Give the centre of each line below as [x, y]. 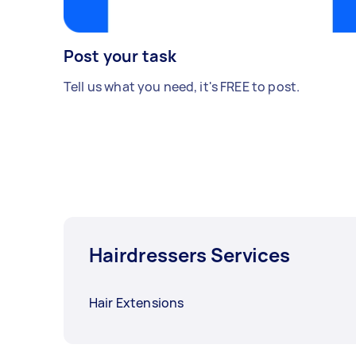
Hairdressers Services [190, 255]
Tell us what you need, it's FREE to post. [182, 87]
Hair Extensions [137, 303]
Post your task [120, 56]
